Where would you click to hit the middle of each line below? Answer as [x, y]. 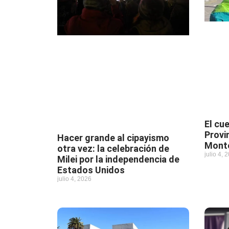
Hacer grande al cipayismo [113, 138]
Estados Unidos [91, 170]
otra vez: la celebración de [113, 149]
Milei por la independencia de [118, 159]
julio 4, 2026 [74, 179]
